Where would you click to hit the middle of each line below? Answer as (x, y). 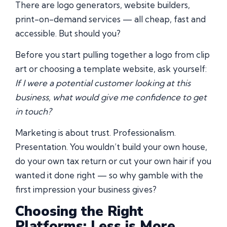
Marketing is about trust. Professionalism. (96, 133)
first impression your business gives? (86, 190)
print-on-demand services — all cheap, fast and (110, 19)
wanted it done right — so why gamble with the (109, 175)
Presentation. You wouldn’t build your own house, (111, 147)
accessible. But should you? (68, 33)
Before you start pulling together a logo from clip (112, 54)
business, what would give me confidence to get (111, 97)
